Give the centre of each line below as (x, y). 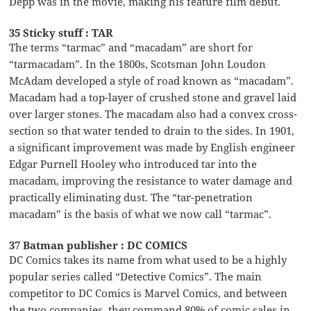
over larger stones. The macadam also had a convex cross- (153, 114)
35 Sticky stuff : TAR (61, 32)
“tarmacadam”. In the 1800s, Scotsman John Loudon (138, 64)
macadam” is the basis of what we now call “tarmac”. (141, 213)
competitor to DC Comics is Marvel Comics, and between (149, 293)
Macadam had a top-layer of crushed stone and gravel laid (153, 97)
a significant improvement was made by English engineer (152, 147)
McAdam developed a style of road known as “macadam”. (152, 80)
